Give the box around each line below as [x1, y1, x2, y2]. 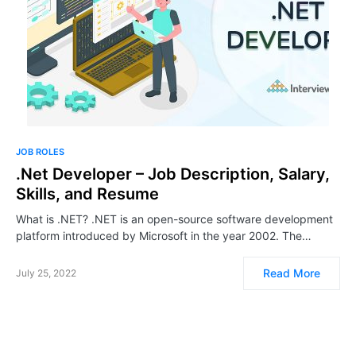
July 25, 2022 [16, 267, 76, 279]
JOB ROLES [16, 146, 64, 157]
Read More [263, 266, 320, 280]
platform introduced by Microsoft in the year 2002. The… [16, 229, 311, 242]
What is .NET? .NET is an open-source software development [16, 212, 333, 226]
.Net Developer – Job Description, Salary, [16, 164, 330, 184]
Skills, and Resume [16, 184, 159, 203]
